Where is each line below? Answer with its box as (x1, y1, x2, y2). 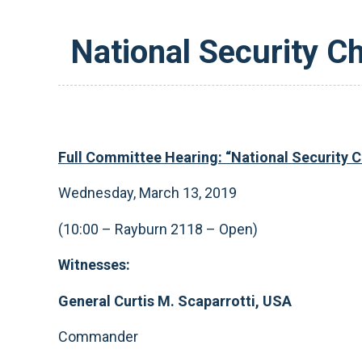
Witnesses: (58, 256, 130, 273)
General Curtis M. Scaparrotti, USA (58, 292, 292, 309)
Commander (58, 328, 141, 345)
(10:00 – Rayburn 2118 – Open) (58, 220, 261, 238)
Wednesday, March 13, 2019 (58, 184, 237, 201)
